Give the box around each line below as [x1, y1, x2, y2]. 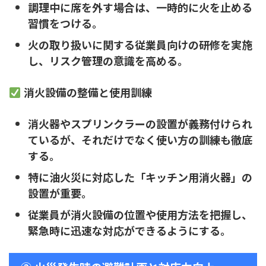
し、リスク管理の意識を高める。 [28, 52, 188, 68]
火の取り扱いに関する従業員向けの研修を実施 [28, 36, 252, 52]
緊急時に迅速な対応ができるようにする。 [28, 222, 231, 238]
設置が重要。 [28, 185, 92, 201]
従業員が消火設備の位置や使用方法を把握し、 [28, 206, 252, 222]
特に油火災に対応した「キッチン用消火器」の [28, 169, 252, 185]
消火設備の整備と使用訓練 [23, 84, 152, 100]
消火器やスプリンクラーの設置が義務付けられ [28, 115, 252, 131]
